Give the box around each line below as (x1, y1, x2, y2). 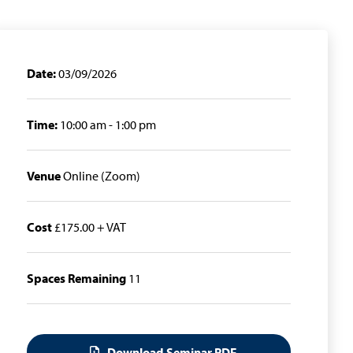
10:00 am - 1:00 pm (58, 117, 156, 133)
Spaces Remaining (27, 270, 126, 287)
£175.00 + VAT (52, 219, 126, 236)
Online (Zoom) (61, 168, 140, 184)
